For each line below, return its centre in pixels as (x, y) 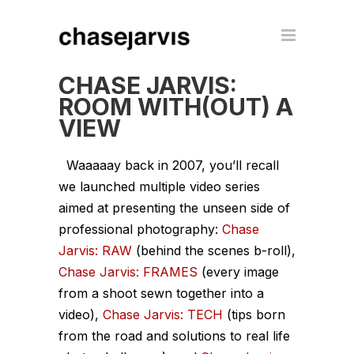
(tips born (254, 314)
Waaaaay (94, 165)
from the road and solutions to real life (174, 336)
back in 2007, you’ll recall (200, 165)
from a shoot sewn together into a (161, 293)
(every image (238, 272)
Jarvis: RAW (95, 250)
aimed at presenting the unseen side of (174, 208)
